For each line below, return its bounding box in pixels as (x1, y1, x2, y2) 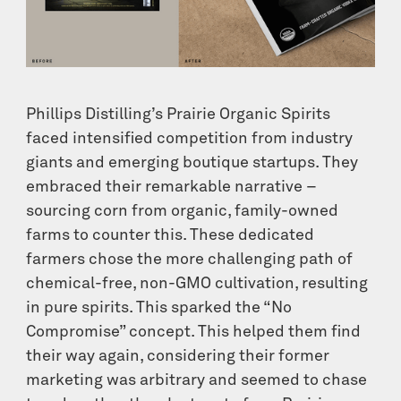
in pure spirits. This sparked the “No (26, 300, 293, 317)
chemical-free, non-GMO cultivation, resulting (26, 276, 369, 293)
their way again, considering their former (26, 348, 330, 365)
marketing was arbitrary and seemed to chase (26, 372, 368, 389)
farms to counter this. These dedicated (26, 227, 315, 244)
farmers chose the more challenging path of (26, 252, 354, 269)
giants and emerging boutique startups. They (26, 155, 359, 172)
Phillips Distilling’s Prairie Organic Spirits (26, 107, 331, 124)
